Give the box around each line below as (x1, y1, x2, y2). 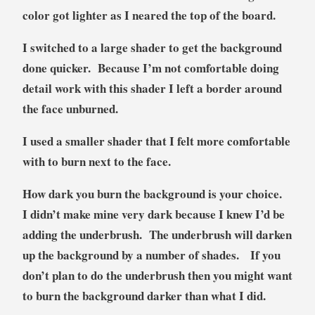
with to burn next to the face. (22, 153, 179, 171)
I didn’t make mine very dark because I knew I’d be (22, 205, 285, 224)
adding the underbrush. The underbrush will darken (22, 226, 292, 244)
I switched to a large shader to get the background (22, 39, 282, 57)
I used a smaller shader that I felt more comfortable (22, 132, 290, 150)
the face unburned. (22, 100, 118, 118)
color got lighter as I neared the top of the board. (22, 6, 276, 25)
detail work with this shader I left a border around (22, 79, 282, 98)
